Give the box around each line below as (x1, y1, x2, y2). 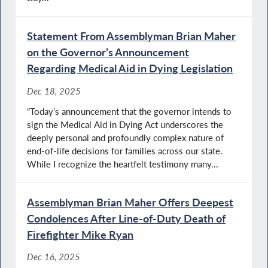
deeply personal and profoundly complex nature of (27, 132, 224, 143)
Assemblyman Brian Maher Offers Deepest (27, 195, 234, 209)
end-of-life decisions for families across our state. (27, 145, 223, 156)
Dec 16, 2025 (27, 251, 81, 263)
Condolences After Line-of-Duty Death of (27, 211, 226, 225)
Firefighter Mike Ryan (27, 227, 134, 241)
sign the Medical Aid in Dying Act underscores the (27, 118, 224, 130)
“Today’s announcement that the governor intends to (27, 105, 232, 117)
